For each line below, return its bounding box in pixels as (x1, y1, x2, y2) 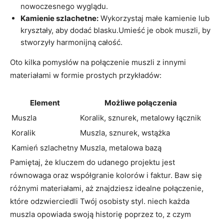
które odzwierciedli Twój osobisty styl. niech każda (10, 196, 189, 206)
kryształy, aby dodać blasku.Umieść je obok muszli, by (20, 25, 210, 35)
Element (29, 97, 60, 107)
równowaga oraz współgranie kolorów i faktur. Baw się (10, 170, 202, 180)
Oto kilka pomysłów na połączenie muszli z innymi (10, 57, 186, 67)
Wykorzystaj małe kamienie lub (98, 13, 209, 23)
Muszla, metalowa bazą (80, 142, 161, 152)
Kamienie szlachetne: (20, 13, 98, 23)
